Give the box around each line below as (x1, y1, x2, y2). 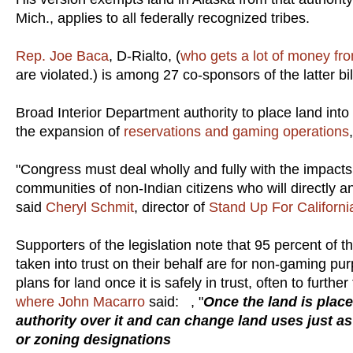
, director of (134, 199, 209, 215)
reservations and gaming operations (124, 123, 349, 139)
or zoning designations (16, 331, 171, 347)
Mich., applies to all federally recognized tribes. (16, 9, 310, 26)
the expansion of (16, 123, 124, 139)
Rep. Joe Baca (16, 47, 109, 64)
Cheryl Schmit (46, 199, 134, 215)
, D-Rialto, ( (109, 47, 180, 64)
